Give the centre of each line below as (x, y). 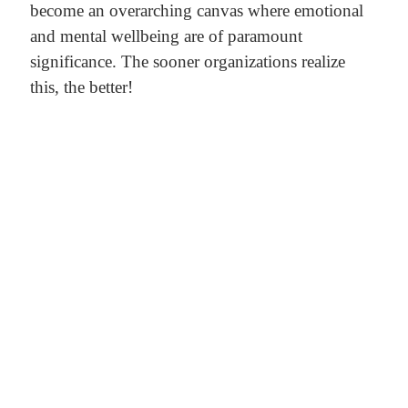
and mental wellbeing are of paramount (166, 36)
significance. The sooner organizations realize (187, 62)
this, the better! (81, 87)
